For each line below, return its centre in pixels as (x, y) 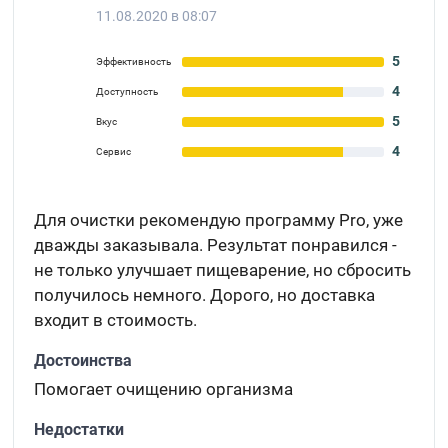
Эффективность (134, 61)
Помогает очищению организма (164, 389)
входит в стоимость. (116, 320)
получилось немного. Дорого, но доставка (205, 295)
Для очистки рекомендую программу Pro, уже (219, 220)
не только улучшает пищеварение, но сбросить (223, 270)
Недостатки (79, 429)
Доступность (127, 91)
